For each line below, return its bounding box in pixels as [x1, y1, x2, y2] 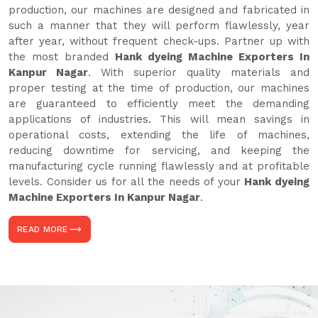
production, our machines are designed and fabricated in [9, 4, 309, 17]
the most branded [9, 50, 115, 64]
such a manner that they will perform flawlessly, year [9, 19, 309, 33]
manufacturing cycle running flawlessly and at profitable [9, 160, 309, 173]
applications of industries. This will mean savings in [9, 113, 309, 126]
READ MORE [17, 224, 68, 235]
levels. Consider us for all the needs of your [9, 175, 245, 189]
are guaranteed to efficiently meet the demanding [9, 97, 309, 111]
